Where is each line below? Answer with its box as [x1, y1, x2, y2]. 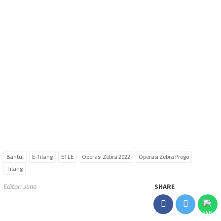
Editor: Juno [3, 182, 37, 191]
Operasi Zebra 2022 [82, 152, 130, 160]
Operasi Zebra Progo [139, 152, 189, 160]
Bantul [6, 152, 24, 160]
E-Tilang [32, 152, 53, 160]
